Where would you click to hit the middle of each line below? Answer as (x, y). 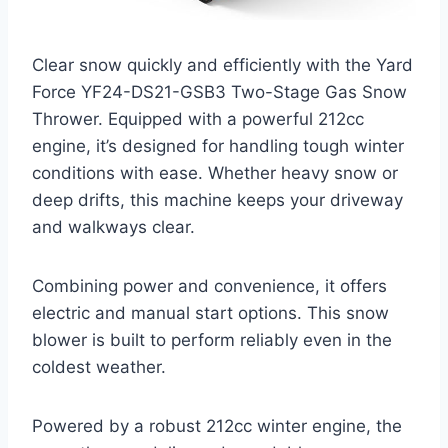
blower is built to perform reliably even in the (212, 339)
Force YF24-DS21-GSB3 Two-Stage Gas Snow (219, 91)
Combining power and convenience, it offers (209, 285)
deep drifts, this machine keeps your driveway (217, 199)
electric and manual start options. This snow (210, 312)
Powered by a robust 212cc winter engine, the (217, 425)
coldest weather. (99, 366)
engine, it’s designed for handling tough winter (218, 145)
